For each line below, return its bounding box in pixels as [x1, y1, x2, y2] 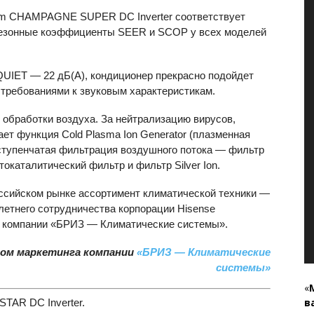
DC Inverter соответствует [116, 11, 245, 22]
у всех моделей [188, 26, 266, 38]
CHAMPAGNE [9, 11, 77, 22]
